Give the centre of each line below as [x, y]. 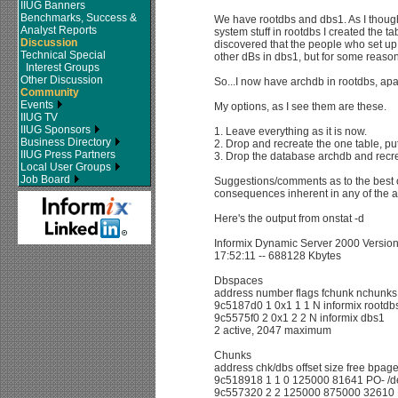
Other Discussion [62, 80]
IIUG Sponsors [57, 130]
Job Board [47, 179]
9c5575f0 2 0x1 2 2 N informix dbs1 [299, 318]
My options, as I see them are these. [300, 107]
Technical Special [63, 55]
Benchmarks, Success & [79, 18]
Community [50, 92]
